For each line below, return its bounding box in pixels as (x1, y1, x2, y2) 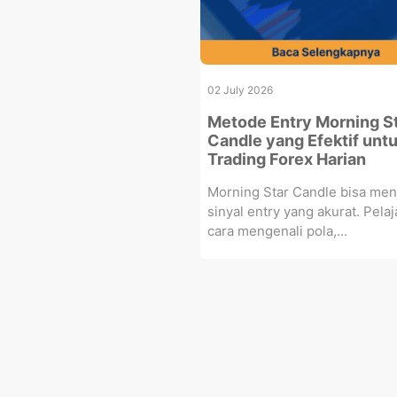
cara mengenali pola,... (206, 222, 347, 239)
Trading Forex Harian (206, 149, 366, 168)
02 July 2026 (206, 82, 273, 97)
